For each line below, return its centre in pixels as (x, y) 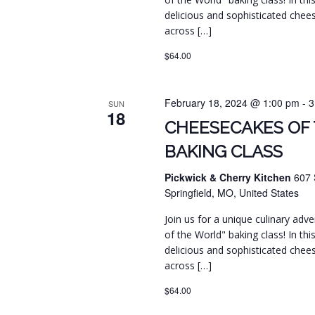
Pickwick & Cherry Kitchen (230, 178)
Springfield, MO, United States (232, 193)
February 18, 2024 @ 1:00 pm (232, 103)
